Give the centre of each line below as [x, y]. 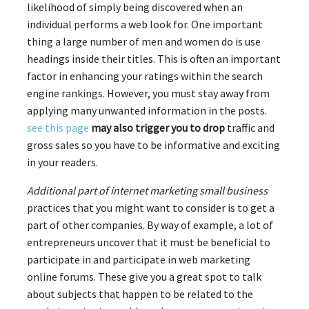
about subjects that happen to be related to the [140, 293]
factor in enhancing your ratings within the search [145, 76]
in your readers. [62, 162]
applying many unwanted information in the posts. [147, 110]
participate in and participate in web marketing [139, 259]
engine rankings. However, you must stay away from [148, 93]
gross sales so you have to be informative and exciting [153, 144]
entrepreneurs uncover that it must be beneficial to [149, 242]
